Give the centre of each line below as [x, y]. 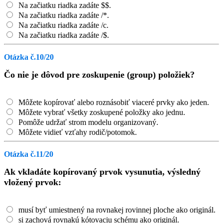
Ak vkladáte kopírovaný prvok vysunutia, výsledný [102, 172]
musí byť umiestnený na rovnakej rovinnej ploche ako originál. [116, 210]
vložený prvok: [33, 182]
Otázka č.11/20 [29, 154]
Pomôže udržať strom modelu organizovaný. [87, 122]
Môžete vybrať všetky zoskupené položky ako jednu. [101, 112]
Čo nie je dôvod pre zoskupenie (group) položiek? [99, 75]
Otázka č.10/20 [29, 57]
